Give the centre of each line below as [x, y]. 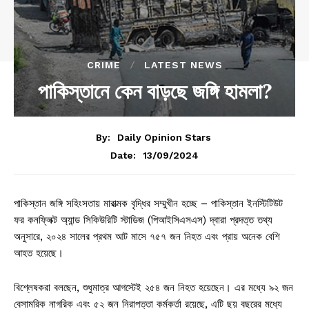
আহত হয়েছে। [39, 253]
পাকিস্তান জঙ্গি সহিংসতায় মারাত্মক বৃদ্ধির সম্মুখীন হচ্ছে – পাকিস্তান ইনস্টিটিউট [148, 203]
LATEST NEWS [183, 65]
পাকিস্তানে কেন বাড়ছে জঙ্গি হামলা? [154, 91]
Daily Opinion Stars [164, 137]
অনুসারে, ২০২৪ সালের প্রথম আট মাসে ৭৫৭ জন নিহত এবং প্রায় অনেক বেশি [147, 236]
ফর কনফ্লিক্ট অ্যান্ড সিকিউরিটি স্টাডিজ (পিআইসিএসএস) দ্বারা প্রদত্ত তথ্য [143, 220]
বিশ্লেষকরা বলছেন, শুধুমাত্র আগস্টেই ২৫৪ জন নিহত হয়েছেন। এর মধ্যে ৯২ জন [153, 287]
